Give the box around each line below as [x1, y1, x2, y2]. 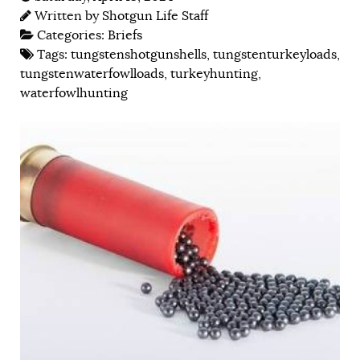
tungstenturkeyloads [213, 46, 337, 63]
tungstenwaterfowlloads [20, 65, 164, 82]
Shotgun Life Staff [102, 7, 208, 24]
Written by [35, 7, 102, 24]
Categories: [37, 27, 108, 43]
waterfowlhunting [20, 84, 128, 101]
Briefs [108, 27, 142, 43]
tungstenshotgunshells [71, 46, 207, 63]
